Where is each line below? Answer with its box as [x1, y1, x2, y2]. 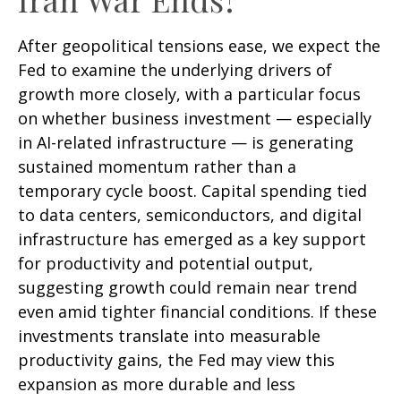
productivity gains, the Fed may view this [18, 349, 335, 371]
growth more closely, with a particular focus [18, 83, 361, 106]
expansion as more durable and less [18, 373, 295, 396]
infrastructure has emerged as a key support [18, 228, 366, 251]
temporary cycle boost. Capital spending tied [18, 180, 367, 202]
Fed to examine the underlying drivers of [18, 59, 332, 81]
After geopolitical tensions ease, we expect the [18, 35, 380, 57]
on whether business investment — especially [18, 107, 371, 130]
